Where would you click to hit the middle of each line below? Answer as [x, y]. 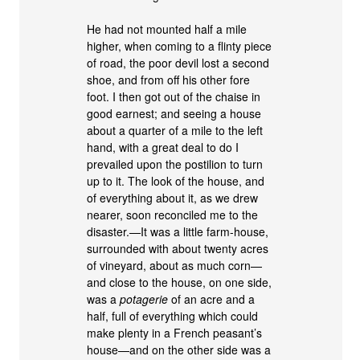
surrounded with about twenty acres [178, 249]
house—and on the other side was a [179, 350]
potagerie [144, 299]
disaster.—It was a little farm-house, [178, 232]
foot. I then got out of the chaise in [174, 97]
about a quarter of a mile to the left [175, 131]
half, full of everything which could [173, 316]
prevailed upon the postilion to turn [175, 164]
